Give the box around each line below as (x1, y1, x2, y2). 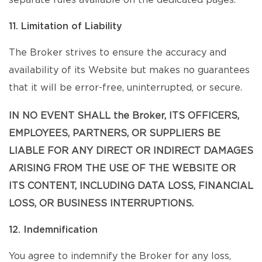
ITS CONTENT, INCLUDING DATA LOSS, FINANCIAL (9, 181, 253, 191)
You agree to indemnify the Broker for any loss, (9, 251, 231, 261)
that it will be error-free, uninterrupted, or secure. (9, 83, 242, 92)
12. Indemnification (9, 225, 98, 235)
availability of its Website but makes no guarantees (9, 65, 250, 75)
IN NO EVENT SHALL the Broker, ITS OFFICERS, (9, 111, 239, 120)
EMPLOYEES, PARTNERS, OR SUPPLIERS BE (9, 129, 220, 138)
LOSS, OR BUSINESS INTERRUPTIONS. (9, 199, 194, 208)
